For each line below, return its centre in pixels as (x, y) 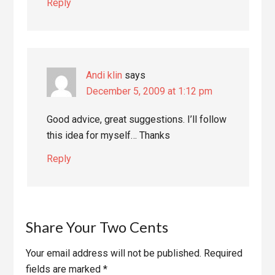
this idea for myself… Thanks (109, 135)
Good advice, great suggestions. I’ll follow (137, 119)
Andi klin (104, 75)
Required (223, 253)
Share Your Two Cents (97, 227)
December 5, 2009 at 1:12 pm (149, 91)
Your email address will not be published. (114, 253)
